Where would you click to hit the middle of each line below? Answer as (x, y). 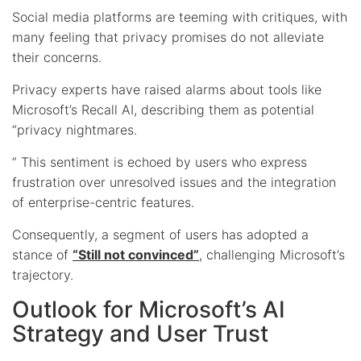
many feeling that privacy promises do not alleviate (168, 37)
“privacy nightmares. (75, 129)
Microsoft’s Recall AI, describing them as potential (163, 109)
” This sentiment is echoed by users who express (160, 162)
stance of (42, 254)
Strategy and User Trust (140, 333)
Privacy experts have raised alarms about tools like (167, 89)
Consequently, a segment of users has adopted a (160, 234)
